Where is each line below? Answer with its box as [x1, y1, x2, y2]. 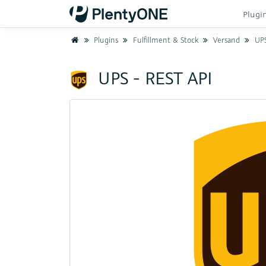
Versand [211, 35, 240, 45]
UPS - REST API [93, 66, 213, 89]
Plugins [91, 35, 119, 45]
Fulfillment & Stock [131, 35, 199, 45]
